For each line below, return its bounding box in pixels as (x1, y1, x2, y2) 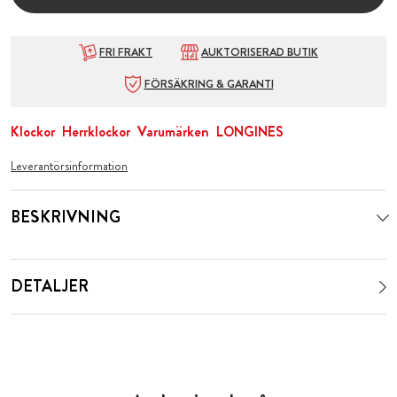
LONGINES (216, 121, 284, 143)
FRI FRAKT (99, 44, 152, 61)
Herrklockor (62, 121, 130, 143)
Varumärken (137, 121, 209, 143)
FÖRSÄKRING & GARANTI (144, 76, 274, 93)
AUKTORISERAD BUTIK (201, 44, 318, 61)
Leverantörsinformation (11, 157, 128, 175)
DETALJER (11, 275, 89, 299)
